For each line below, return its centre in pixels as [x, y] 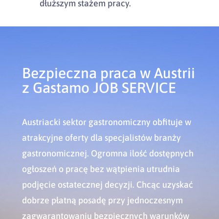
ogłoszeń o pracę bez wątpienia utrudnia [101, 169]
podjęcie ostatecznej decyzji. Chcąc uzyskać [107, 184]
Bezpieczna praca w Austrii [108, 73]
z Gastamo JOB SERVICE [99, 87]
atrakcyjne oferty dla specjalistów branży [101, 137]
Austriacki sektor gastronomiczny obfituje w [106, 122]
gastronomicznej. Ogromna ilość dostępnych [108, 153]
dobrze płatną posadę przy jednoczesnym [102, 200]
